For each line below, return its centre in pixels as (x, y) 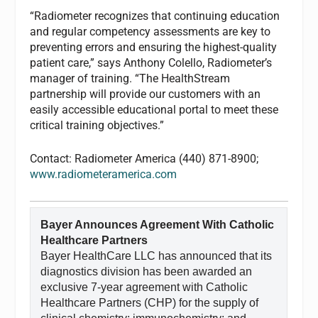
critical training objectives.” (97, 125)
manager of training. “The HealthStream (130, 78)
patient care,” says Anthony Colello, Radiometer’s (151, 62)
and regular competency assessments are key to (150, 31)
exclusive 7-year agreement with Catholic (144, 287)
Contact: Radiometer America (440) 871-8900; (144, 159)
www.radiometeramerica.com (104, 175)
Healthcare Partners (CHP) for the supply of (150, 302)
